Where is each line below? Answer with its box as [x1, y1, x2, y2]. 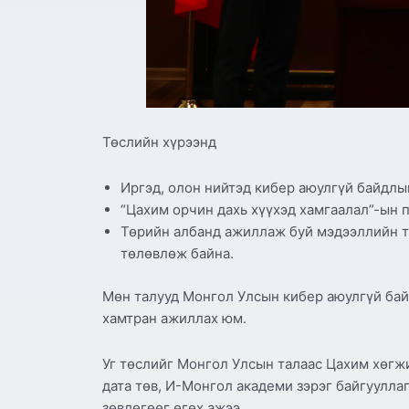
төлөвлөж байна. [121, 245, 234, 263]
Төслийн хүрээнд [102, 132, 216, 151]
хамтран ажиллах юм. [102, 309, 246, 327]
